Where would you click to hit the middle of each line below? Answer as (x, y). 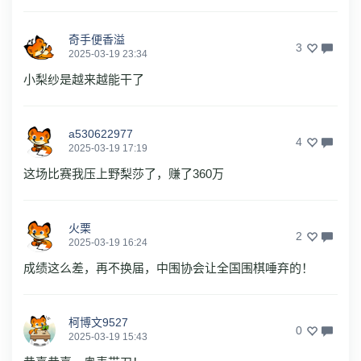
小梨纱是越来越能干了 (84, 80)
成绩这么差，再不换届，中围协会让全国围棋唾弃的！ (168, 268)
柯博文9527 (98, 323)
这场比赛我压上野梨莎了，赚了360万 (124, 174)
